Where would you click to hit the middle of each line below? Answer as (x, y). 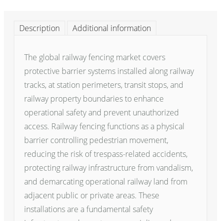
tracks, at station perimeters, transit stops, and (104, 85)
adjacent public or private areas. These (92, 195)
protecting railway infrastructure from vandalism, (109, 168)
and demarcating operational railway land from (106, 182)
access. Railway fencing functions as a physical (104, 126)
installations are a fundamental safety (89, 209)
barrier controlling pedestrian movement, (96, 140)
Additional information (112, 28)
